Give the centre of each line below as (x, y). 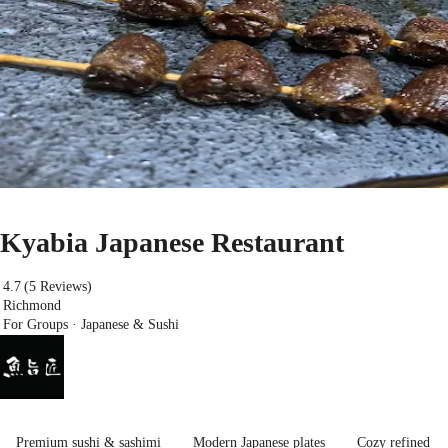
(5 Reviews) (58, 287)
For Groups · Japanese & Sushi (91, 325)
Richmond (32, 306)
